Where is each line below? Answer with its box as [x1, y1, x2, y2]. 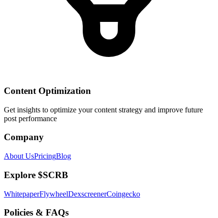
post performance [4, 114, 57, 123]
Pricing [34, 152, 56, 161]
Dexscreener [68, 189, 107, 198]
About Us [4, 152, 34, 161]
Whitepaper [4, 189, 39, 198]
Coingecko [107, 189, 140, 198]
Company [4, 132, 44, 143]
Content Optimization [4, 86, 91, 96]
